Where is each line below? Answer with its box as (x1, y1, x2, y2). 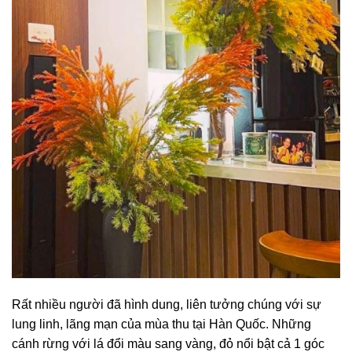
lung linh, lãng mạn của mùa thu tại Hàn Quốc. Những (12, 317, 311, 331)
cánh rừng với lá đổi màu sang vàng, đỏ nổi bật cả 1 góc (12, 336, 324, 350)
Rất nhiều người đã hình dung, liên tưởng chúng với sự (12, 297, 321, 311)
